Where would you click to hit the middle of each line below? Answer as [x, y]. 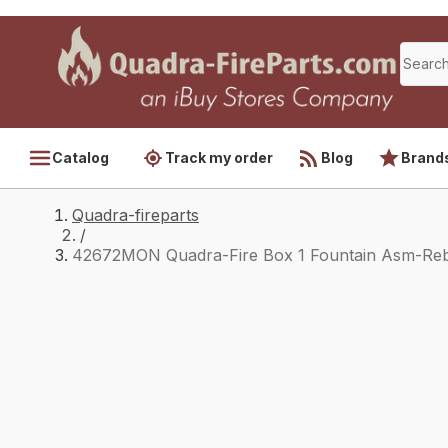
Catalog [80, 157]
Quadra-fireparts [135, 215]
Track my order [219, 157]
